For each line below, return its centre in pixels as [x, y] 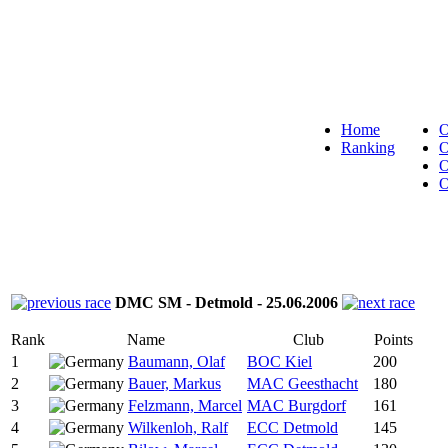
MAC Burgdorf [296, 405]
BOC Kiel [279, 361]
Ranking [368, 147]
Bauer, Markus [174, 383]
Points [393, 339]
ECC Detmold [292, 427]
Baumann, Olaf [176, 361]
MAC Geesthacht [302, 383]
